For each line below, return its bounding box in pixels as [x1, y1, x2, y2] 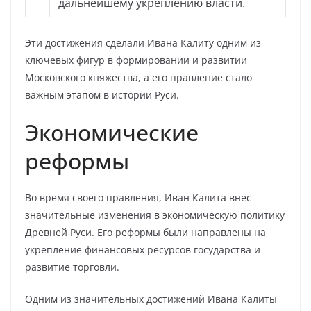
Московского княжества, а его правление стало [25, 71, 252, 84]
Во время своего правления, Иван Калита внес [25, 191, 251, 204]
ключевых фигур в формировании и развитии [25, 53, 247, 67]
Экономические [25, 117, 199, 147]
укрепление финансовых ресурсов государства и [25, 243, 260, 256]
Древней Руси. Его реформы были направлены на [25, 226, 266, 239]
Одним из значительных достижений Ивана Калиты [25, 292, 277, 305]
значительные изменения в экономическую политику [25, 208, 285, 221]
